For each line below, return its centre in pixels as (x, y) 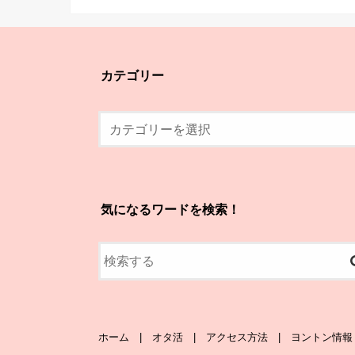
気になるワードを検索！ (171, 210)
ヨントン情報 (322, 337)
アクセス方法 (237, 337)
